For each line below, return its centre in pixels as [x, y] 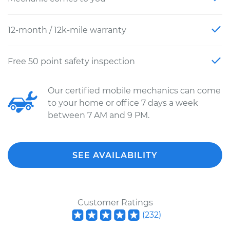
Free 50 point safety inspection [71, 61]
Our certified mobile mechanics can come [134, 91]
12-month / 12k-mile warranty [67, 30]
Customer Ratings [115, 203]
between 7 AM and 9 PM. [99, 115]
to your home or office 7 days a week [123, 103]
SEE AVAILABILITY [115, 155]
